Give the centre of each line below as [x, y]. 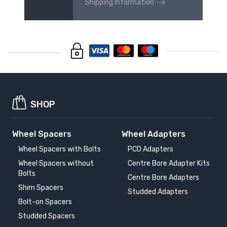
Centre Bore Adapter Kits [169, 164]
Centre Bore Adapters [163, 178]
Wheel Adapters [154, 134]
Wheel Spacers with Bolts [60, 149]
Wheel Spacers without [56, 164]
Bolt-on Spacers [45, 202]
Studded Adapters [158, 192]
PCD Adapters [150, 149]
